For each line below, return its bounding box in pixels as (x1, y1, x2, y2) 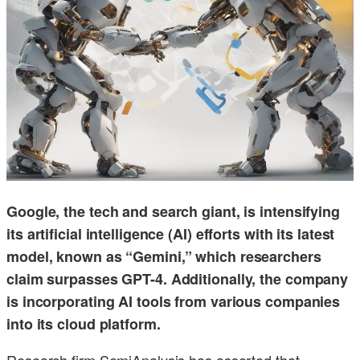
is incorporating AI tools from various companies (6, 291, 341, 313)
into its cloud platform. (6, 313, 161, 335)
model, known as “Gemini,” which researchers (6, 246, 321, 268)
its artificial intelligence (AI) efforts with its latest (6, 223, 335, 245)
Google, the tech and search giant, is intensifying (6, 201, 340, 223)
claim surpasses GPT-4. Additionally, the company (6, 268, 349, 290)
